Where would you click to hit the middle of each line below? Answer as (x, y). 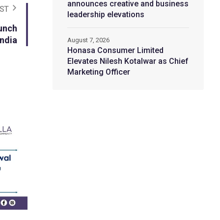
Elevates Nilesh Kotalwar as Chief (128, 61)
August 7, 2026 (88, 40)
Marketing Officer (98, 72)
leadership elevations (106, 14)
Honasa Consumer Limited (115, 50)
